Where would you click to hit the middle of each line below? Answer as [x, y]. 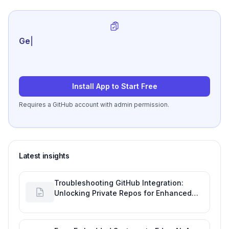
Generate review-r [56, 41]
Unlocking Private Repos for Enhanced [123, 193]
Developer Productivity [95, 203]
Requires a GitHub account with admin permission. [94, 105]
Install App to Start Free [114, 86]
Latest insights [44, 156]
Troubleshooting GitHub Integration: [119, 183]
